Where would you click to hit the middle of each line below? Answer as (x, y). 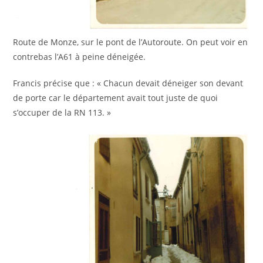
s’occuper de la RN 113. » (62, 113)
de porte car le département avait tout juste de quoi (116, 98)
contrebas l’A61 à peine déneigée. (80, 57)
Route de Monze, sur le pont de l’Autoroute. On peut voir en (131, 42)
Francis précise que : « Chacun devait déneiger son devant (128, 83)
